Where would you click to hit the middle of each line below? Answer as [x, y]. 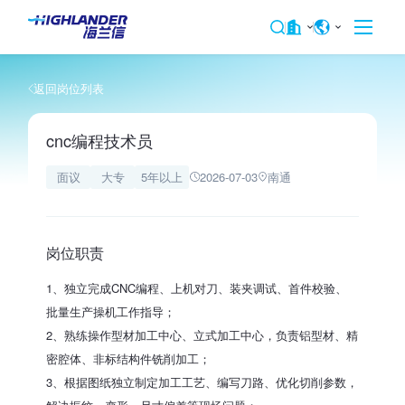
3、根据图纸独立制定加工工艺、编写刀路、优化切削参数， [202, 381]
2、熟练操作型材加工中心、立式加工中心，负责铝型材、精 [202, 334]
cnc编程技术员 [100, 140]
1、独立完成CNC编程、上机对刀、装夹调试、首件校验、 [197, 287]
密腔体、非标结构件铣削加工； [129, 358]
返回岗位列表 [69, 88]
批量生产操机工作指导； [111, 311]
